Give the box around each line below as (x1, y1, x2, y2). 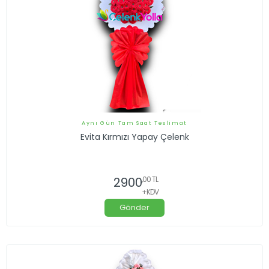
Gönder (119, 202, 150, 214)
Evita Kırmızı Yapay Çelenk (80, 131, 189, 144)
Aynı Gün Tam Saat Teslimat (82, 119, 187, 127)
